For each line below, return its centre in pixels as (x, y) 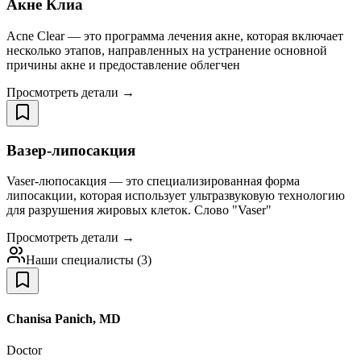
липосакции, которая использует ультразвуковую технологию (176, 196)
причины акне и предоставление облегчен (123, 64)
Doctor (24, 350)
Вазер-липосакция (71, 150)
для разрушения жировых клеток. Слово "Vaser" (139, 210)
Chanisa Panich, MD (64, 318)
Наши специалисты (80, 260)
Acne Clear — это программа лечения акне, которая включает (175, 35)
